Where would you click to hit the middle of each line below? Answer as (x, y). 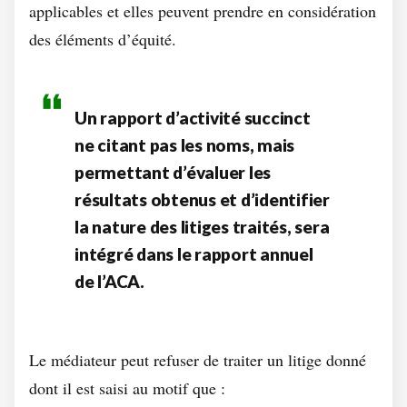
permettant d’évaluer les (173, 172)
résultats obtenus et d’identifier (202, 199)
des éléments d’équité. (103, 39)
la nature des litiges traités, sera (202, 227)
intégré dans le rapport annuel (194, 254)
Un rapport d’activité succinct (193, 118)
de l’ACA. (109, 281)
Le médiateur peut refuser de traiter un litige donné (198, 360)
